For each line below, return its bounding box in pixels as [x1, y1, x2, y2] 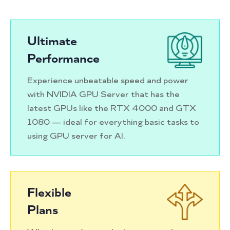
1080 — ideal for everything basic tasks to [27, 116, 199, 127]
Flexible [27, 184, 71, 200]
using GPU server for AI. [27, 130, 125, 141]
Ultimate [27, 33, 77, 49]
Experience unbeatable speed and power [27, 74, 188, 86]
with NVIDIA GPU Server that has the [27, 88, 180, 100]
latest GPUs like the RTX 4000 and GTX [27, 102, 196, 113]
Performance [27, 50, 100, 66]
